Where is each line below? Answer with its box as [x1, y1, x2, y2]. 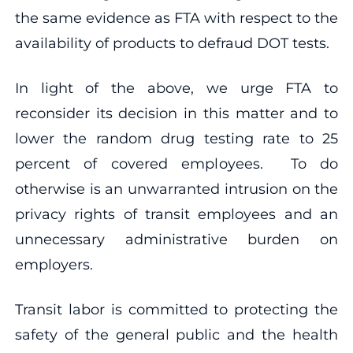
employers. [14, 255, 93, 273]
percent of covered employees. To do [14, 154, 339, 173]
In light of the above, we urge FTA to [14, 79, 339, 97]
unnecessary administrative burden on [14, 230, 339, 248]
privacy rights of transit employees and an [14, 205, 339, 223]
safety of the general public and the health [14, 325, 339, 344]
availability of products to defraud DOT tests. [14, 34, 329, 52]
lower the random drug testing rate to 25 [14, 129, 339, 147]
